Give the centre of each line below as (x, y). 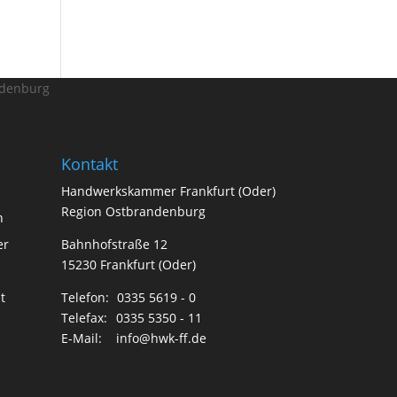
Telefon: (86, 297)
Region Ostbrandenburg (133, 211)
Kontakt (89, 163)
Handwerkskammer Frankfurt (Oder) (168, 191)
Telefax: (86, 317)
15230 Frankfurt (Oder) (128, 264)
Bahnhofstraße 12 (114, 244)
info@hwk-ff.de (161, 338)
